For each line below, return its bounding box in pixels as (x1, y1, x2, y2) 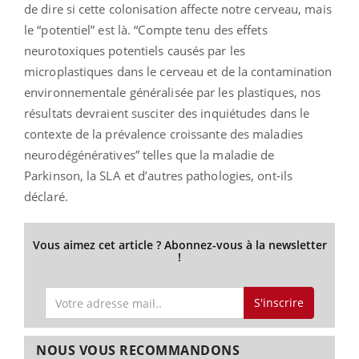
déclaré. (24, 188, 68, 204)
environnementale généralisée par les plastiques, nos (24, 83, 321, 100)
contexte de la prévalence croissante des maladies (24, 125, 303, 142)
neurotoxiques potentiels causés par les (24, 42, 245, 58)
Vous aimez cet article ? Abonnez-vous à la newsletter (32, 236, 327, 252)
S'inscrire (253, 295, 304, 311)
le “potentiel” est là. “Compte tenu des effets (24, 21, 268, 38)
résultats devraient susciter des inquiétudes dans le (24, 104, 310, 121)
